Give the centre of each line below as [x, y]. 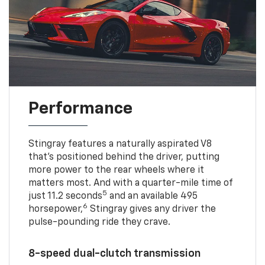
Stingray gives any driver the [151, 209]
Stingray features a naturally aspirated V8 [120, 144]
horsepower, [55, 209]
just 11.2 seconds [65, 196]
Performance [80, 109]
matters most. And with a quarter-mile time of [130, 183]
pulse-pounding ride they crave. [99, 222]
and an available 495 [152, 196]
